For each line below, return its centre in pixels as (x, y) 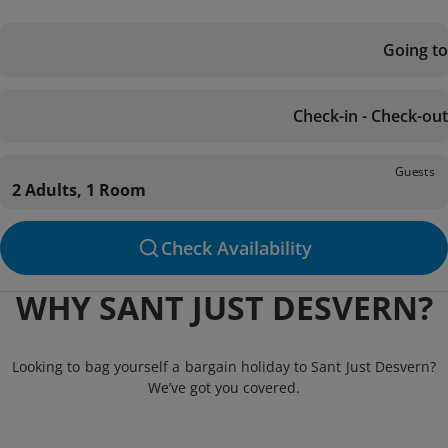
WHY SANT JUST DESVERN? (224, 307)
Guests (415, 171)
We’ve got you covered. (224, 387)
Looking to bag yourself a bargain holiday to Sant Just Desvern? (224, 366)
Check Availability (236, 248)
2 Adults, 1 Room (79, 190)
